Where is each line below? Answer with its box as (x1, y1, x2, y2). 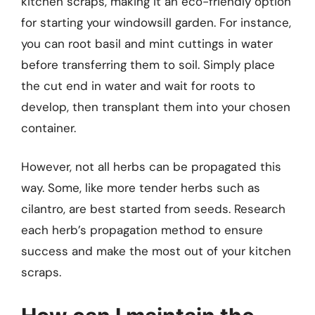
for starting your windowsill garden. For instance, (21, 14, 291, 30)
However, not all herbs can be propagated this (21, 159, 281, 175)
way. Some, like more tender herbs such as (21, 180, 260, 196)
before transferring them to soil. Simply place (21, 56, 275, 72)
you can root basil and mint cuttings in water (21, 35, 273, 51)
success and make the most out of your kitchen (21, 243, 291, 259)
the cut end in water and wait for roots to (21, 77, 255, 94)
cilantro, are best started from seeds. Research (21, 201, 285, 217)
